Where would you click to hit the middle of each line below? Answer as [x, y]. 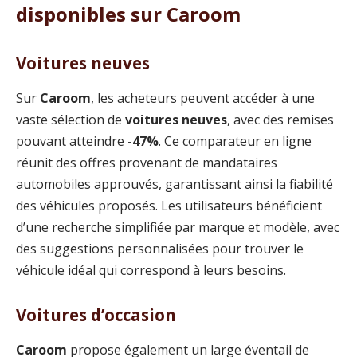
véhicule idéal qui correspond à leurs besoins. [151, 270]
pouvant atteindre [72, 141]
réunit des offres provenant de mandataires [147, 162]
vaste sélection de [71, 119]
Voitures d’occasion [96, 315]
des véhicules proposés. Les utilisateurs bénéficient [169, 205]
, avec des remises [280, 119]
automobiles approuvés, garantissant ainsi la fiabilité [175, 184]
